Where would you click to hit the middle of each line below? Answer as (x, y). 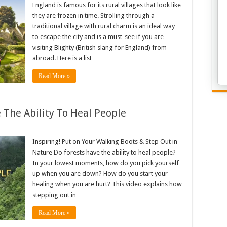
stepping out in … (58, 195)
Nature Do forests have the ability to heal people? (104, 152)
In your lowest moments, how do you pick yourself (106, 163)
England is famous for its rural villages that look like (107, 5)
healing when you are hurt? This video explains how (107, 184)
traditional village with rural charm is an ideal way (104, 26)
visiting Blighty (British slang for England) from (100, 47)
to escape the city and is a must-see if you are (98, 37)
